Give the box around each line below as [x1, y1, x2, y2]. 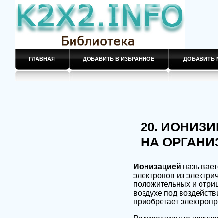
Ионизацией [133, 163, 183, 171]
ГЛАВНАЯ [21, 56, 62, 62]
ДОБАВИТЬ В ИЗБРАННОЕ [75, 56, 162, 62]
